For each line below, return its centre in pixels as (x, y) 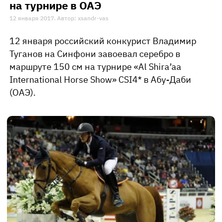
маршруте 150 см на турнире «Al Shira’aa (95, 67)
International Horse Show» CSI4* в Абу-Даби (100, 80)
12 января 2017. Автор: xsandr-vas (59, 18)
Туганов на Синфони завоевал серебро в (95, 54)
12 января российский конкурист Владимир (103, 41)
